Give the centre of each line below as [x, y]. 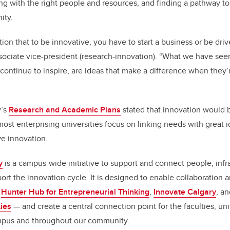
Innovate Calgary [185, 192]
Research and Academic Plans [65, 110]
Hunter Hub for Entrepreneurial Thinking [75, 192]
